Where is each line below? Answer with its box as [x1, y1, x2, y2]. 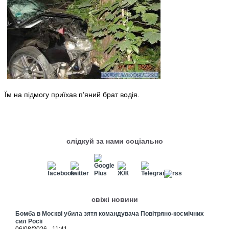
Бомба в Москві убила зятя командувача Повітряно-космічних [15, 210, 204, 218]
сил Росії [15, 218, 43, 225]
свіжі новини [91, 195, 138, 204]
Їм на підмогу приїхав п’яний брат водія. [5, 90, 140, 99]
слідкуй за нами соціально [66, 136, 163, 145]
